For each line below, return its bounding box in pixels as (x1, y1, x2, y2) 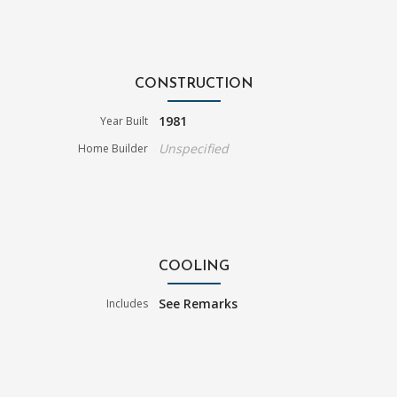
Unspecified (159, 140, 230, 158)
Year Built (100, 113, 149, 129)
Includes (106, 296, 149, 312)
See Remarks (159, 295, 238, 313)
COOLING (159, 260, 230, 275)
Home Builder (78, 141, 149, 157)
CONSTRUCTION (135, 77, 253, 92)
